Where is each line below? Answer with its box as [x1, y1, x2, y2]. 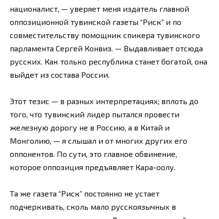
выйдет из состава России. [10, 69, 109, 79]
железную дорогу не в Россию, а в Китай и [10, 123, 170, 132]
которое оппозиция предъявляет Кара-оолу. [10, 162, 175, 172]
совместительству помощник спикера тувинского [10, 30, 200, 40]
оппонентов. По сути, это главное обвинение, [10, 149, 177, 159]
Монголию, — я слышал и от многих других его [10, 136, 187, 146]
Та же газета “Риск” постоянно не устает [10, 189, 159, 198]
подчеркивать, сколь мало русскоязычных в [10, 202, 176, 212]
